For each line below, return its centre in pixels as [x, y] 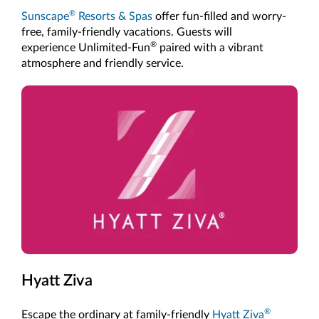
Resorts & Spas [114, 17]
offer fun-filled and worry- [219, 17]
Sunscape [45, 17]
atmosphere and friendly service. [103, 64]
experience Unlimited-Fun [86, 48]
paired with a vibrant [210, 48]
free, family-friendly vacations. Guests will [127, 32]
